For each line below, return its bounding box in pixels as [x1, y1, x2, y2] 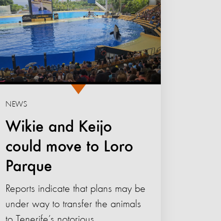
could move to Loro [5, 139, 134, 156]
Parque [5, 158, 53, 176]
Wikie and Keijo [5, 119, 112, 136]
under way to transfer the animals [5, 199, 142, 210]
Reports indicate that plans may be [5, 184, 146, 195]
